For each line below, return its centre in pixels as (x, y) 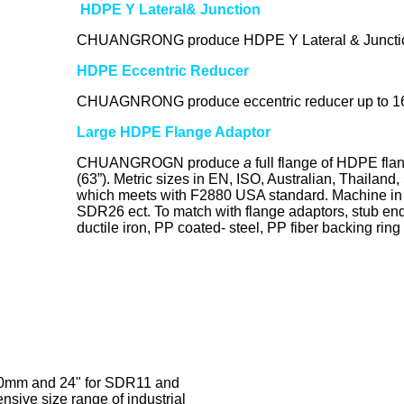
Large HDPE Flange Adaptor (173, 133)
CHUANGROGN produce (160, 163)
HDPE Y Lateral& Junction (170, 10)
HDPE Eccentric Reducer (162, 71)
